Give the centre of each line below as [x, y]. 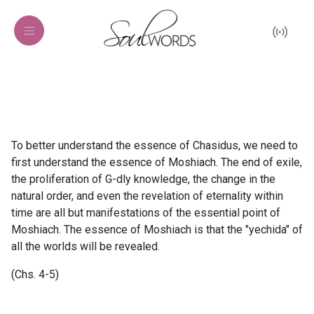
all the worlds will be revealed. [86, 246]
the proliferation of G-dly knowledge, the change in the [143, 179]
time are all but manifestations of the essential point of [146, 213]
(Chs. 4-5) [35, 274]
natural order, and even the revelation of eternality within [147, 196]
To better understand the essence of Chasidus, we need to [155, 145]
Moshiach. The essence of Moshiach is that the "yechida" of [157, 230]
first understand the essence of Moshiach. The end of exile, [157, 162]
